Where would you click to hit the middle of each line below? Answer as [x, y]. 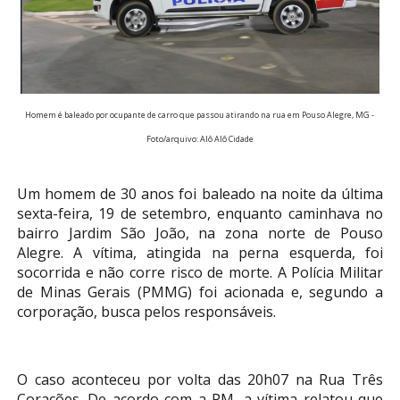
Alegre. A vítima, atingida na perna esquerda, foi [200, 253]
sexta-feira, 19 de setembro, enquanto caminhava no [200, 214]
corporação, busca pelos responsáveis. [146, 312]
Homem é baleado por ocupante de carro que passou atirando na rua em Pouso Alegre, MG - [200, 115]
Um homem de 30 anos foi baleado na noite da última [200, 194]
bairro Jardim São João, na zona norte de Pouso [200, 233]
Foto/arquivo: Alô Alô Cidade [200, 139]
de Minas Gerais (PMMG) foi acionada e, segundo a [200, 292]
